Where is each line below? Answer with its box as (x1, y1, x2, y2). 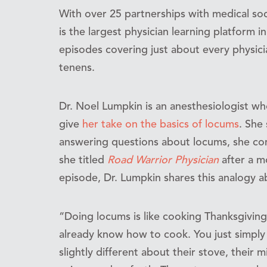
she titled (59, 154, 107, 166)
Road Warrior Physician (107, 154, 219, 166)
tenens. (59, 62, 95, 73)
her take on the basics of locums (82, 119, 239, 130)
